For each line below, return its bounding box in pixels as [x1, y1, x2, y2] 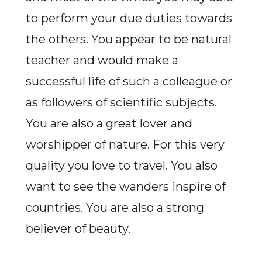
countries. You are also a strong [25, 201, 204, 215]
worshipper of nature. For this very [25, 137, 225, 151]
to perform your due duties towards [25, 11, 232, 25]
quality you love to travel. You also [25, 158, 218, 173]
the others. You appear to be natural [25, 32, 232, 46]
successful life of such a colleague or [25, 74, 232, 88]
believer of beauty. [25, 222, 130, 236]
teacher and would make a [25, 53, 178, 67]
